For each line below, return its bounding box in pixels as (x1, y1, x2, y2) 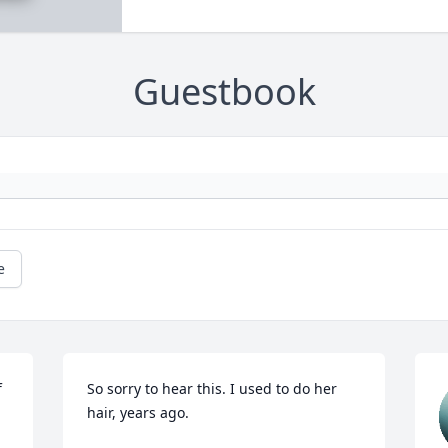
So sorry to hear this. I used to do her (87, 379, 338, 399)
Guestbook (132, 67, 316, 117)
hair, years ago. (87, 403, 190, 423)
